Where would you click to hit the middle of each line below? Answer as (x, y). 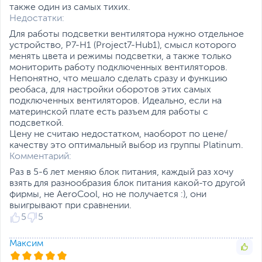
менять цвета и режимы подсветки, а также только (120, 57)
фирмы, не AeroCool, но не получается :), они (108, 195)
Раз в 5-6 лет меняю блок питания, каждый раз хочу (121, 173)
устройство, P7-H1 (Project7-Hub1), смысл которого (123, 46)
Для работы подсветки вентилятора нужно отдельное (127, 35)
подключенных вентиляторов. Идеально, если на (116, 101)
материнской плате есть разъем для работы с (109, 113)
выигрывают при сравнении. (70, 206)
